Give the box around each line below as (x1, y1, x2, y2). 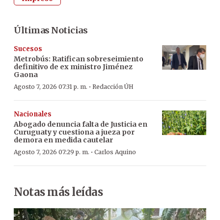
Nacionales (14, 110, 52, 118)
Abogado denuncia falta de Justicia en (14, 119, 147, 129)
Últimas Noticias (14, 24, 87, 36)
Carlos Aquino (94, 148, 136, 156)
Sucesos (14, 44, 42, 53)
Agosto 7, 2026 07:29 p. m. (14, 148, 89, 156)
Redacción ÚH (92, 82, 134, 90)
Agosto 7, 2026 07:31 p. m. (14, 82, 87, 90)
